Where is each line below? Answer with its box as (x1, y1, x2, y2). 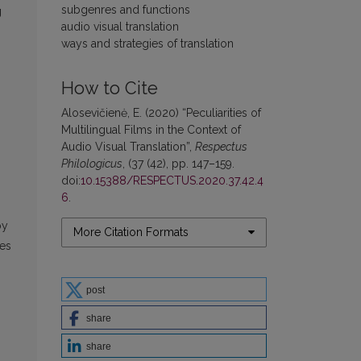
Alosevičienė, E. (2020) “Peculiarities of (61, 106, 261, 119)
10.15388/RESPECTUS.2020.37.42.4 (81, 173, 263, 187)
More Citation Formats (73, 225, 189, 239)
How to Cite (61, 77, 158, 98)
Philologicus (61, 156, 122, 170)
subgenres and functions (61, 2, 190, 16)
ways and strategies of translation (61, 36, 234, 50)
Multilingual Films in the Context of (61, 122, 241, 136)
